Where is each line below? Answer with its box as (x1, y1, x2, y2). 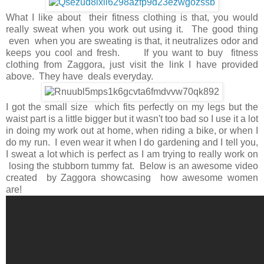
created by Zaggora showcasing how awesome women (6, 173, 258, 183)
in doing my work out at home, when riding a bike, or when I (6, 126, 258, 136)
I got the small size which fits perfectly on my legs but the (6, 102, 258, 112)
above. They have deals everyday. (6, 71, 153, 81)
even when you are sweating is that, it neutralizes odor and (6, 36, 258, 46)
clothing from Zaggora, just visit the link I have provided (6, 60, 258, 70)
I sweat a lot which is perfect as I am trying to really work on (6, 149, 258, 159)
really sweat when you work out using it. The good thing (6, 24, 258, 34)
